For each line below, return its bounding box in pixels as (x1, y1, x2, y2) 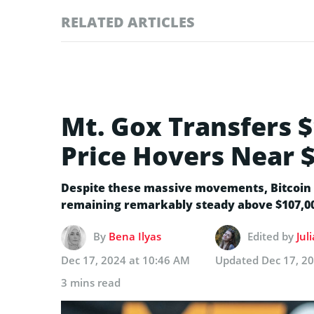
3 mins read (61, 275, 121, 289)
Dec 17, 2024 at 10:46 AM (61, 252, 190, 267)
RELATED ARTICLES (61, 12, 195, 32)
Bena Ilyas (109, 228, 161, 243)
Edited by (247, 228, 296, 243)
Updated (215, 252, 261, 267)
